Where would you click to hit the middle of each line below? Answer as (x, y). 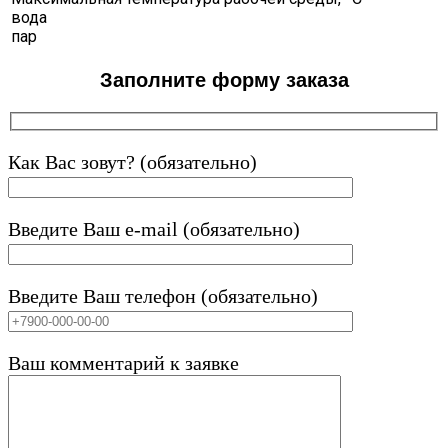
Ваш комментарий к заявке (123, 363)
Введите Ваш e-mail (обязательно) (154, 229)
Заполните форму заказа (224, 79)
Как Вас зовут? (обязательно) (132, 162)
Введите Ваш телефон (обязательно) (163, 296)
